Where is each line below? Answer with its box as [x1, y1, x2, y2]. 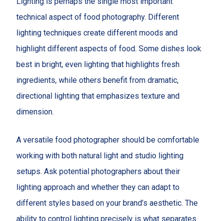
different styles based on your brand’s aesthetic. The [16, 198, 198, 208]
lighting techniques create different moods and [16, 28, 178, 37]
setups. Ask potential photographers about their [16, 167, 180, 177]
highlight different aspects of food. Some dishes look [16, 43, 201, 53]
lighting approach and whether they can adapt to [16, 183, 180, 192]
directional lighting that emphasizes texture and [16, 91, 180, 101]
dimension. [16, 107, 54, 116]
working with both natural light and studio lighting [16, 151, 184, 161]
